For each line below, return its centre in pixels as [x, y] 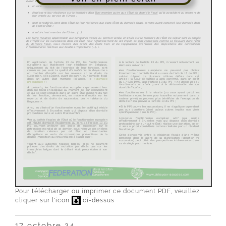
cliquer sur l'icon [43, 200]
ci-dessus [98, 200]
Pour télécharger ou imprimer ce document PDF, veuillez [107, 191]
